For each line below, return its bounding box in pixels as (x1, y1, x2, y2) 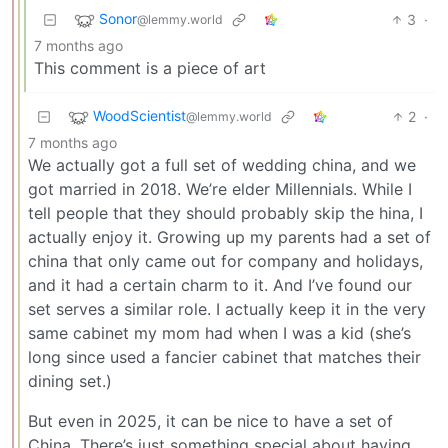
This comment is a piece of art (34, 57, 266, 78)
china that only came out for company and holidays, (28, 250, 423, 271)
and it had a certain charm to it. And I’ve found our (28, 274, 412, 295)
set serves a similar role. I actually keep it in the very (28, 298, 426, 319)
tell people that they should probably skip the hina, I (28, 202, 423, 223)
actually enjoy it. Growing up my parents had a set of (28, 226, 431, 247)
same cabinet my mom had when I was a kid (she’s (28, 322, 411, 343)
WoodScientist (93, 106, 186, 124)
